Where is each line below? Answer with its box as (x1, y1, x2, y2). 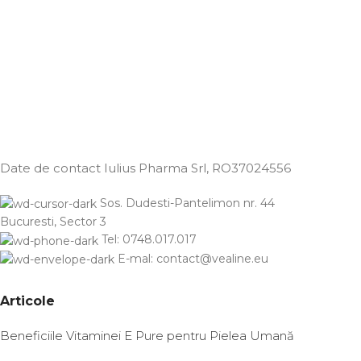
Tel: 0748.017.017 (102, 232, 197, 247)
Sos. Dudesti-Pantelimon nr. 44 (100, 196, 275, 210)
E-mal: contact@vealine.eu (118, 251, 268, 266)
